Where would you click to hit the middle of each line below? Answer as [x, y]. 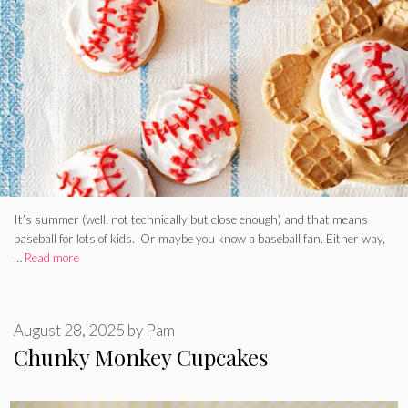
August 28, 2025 [69, 330]
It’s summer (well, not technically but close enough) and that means [191, 220]
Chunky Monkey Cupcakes [141, 357]
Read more [52, 258]
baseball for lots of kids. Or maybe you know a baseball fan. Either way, [199, 239]
